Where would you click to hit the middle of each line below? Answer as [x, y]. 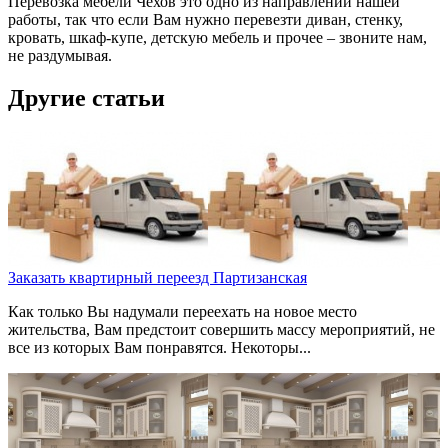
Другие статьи [86, 98]
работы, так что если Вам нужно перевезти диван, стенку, [205, 20]
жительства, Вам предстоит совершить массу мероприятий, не [221, 330]
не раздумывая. [60, 56]
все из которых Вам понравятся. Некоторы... [159, 348]
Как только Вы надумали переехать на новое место [182, 312]
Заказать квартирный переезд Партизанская [157, 278]
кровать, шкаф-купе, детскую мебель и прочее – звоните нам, [217, 38]
